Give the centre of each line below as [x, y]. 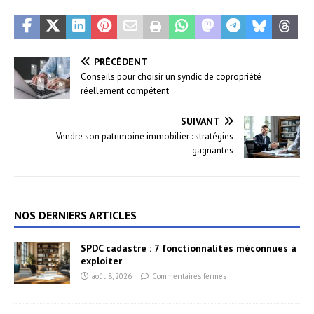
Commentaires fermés [189, 276]
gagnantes [213, 150]
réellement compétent [125, 90]
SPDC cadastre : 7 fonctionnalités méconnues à [189, 248]
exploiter [101, 260]
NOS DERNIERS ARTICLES [75, 215]
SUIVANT [200, 121]
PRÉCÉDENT [121, 61]
